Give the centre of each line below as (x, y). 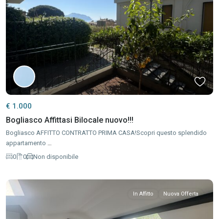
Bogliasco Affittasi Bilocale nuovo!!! (70, 120)
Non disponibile (56, 156)
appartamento (27, 143)
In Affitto (143, 194)
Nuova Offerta (181, 194)
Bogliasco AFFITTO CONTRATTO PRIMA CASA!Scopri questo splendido (106, 133)
